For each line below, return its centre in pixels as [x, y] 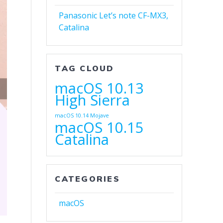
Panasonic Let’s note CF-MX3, [114, 16]
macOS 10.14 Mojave [82, 116]
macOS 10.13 [100, 88]
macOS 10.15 [100, 128]
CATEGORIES [87, 179]
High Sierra [93, 100]
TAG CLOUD [85, 68]
